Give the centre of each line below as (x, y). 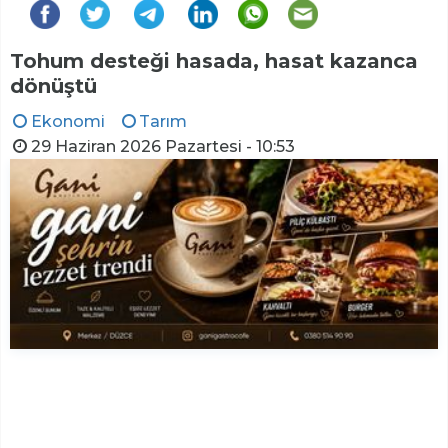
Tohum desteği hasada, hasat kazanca (214, 61)
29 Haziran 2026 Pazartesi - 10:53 (162, 147)
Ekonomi (67, 122)
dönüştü (53, 86)
